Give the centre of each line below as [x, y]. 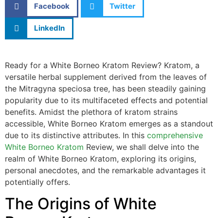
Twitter [122, 6]
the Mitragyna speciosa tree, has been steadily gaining [105, 88]
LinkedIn [49, 28]
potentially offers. [37, 182]
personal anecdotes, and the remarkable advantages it [105, 170]
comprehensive [175, 135]
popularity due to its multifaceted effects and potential [106, 100]
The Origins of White [81, 204]
